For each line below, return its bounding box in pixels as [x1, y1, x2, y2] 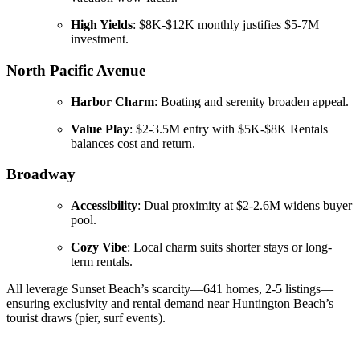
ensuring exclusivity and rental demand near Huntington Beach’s [6, 297, 333, 311]
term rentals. [71, 255, 133, 269]
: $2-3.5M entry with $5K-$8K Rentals [129, 121, 328, 136]
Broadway [6, 166, 76, 183]
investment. [71, 32, 129, 47]
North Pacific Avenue [6, 61, 145, 79]
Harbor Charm [71, 94, 154, 108]
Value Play [71, 121, 129, 136]
